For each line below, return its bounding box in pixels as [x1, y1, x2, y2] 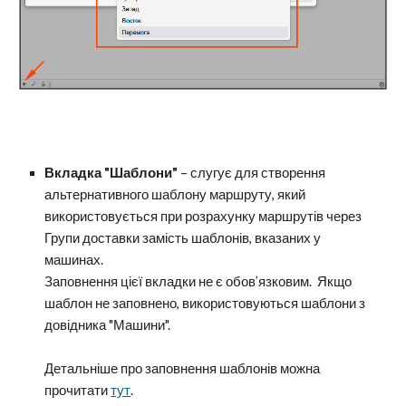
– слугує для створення [180, 165, 326, 180]
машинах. [44, 252, 104, 267]
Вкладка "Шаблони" [44, 165, 181, 180]
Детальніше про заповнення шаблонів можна [44, 361, 321, 376]
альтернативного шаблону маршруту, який [44, 187, 306, 202]
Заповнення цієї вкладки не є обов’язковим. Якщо [44, 274, 353, 289]
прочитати [44, 382, 111, 398]
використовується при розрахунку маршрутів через [44, 208, 362, 224]
